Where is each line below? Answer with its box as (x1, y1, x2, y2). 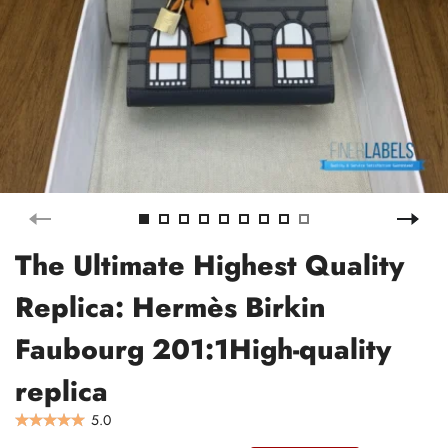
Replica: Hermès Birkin (15, 286, 326, 328)
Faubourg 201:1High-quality (15, 328, 391, 370)
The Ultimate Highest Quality (15, 244, 404, 286)
